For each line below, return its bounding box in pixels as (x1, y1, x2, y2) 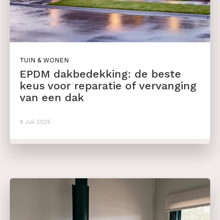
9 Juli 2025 (20, 119, 51, 126)
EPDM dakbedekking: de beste (20, 68, 181, 81)
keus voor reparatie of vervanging (20, 80, 196, 92)
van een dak (20, 91, 84, 104)
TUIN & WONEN (20, 56, 69, 64)
